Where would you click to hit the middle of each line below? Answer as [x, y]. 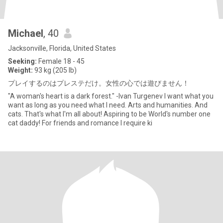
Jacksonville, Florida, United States [62, 48]
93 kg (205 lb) [55, 70]
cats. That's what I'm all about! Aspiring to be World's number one [16, 114]
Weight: [20, 70]
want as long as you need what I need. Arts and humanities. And [68, 105]
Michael [26, 33]
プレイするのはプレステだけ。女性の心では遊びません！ [99, 83]
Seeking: [22, 61]
